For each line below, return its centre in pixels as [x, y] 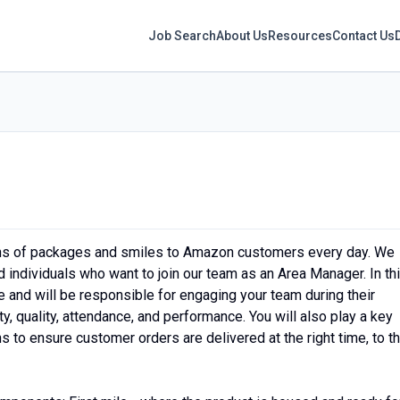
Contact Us [364, 35]
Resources [300, 35]
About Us [242, 35]
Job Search [183, 35]
